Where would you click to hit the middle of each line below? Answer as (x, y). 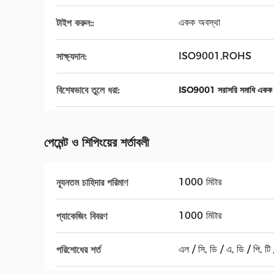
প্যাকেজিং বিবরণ (82, 216)
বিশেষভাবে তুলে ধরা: (88, 90)
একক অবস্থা (199, 22)
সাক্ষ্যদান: (71, 56)
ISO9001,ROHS (215, 56)
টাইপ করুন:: (75, 23)
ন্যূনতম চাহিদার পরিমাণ (92, 182)
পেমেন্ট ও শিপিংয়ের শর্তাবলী (97, 143)
